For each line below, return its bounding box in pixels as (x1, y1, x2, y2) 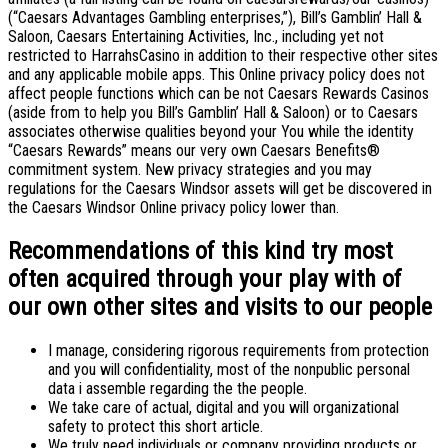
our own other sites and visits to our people (8, 293, 432, 322)
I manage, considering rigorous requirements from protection (48, 341, 429, 361)
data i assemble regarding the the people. (48, 379, 307, 399)
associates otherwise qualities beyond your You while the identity (8, 122, 414, 142)
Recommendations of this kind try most (8, 237, 393, 266)
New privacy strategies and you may (141, 160, 372, 180)
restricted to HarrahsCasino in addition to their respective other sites (8, 46, 438, 66)
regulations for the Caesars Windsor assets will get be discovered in (8, 179, 432, 199)
